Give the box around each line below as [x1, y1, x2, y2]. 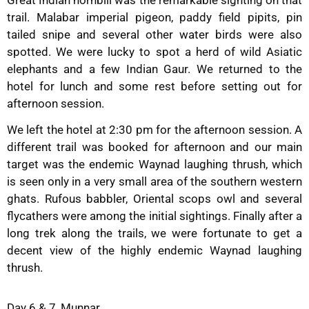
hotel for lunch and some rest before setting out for [7, 79, 302, 93]
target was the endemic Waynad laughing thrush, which [7, 157, 302, 171]
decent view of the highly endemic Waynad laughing [7, 243, 302, 257]
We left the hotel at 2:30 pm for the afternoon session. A [7, 122, 302, 137]
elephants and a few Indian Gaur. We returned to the [7, 61, 302, 76]
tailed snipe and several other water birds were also [7, 27, 302, 41]
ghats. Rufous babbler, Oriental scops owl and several [7, 191, 302, 206]
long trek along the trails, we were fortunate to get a [7, 226, 302, 240]
